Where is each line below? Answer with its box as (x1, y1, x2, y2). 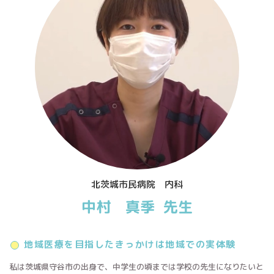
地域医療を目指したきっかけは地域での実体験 (24, 238, 236, 251)
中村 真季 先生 (81, 196, 193, 218)
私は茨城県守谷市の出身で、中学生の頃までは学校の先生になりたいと (9, 261, 264, 273)
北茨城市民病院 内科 (91, 178, 183, 191)
